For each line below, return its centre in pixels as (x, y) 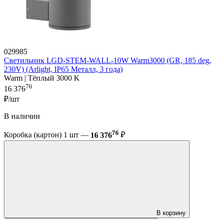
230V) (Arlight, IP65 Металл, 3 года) (63, 69)
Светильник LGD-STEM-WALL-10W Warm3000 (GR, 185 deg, (108, 61)
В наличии (22, 116)
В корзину (171, 213)
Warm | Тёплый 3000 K (42, 78)
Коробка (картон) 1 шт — (47, 135)
